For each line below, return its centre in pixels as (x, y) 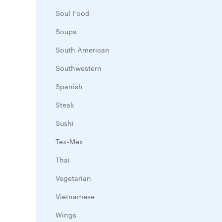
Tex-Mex (69, 141)
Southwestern (79, 68)
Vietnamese (75, 196)
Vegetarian (73, 178)
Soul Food (73, 13)
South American (83, 50)
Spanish (69, 86)
